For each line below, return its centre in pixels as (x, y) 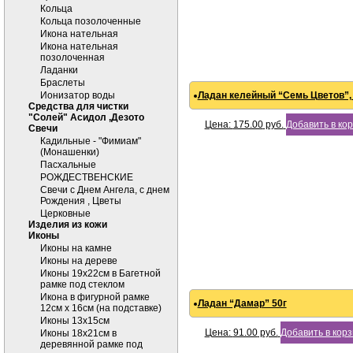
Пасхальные (68, 165)
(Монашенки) (70, 152)
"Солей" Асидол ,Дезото (86, 117)
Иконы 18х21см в (78, 333)
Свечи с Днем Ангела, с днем (105, 190)
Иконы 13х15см (75, 321)
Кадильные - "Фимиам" (91, 141)
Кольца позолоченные (91, 21)
